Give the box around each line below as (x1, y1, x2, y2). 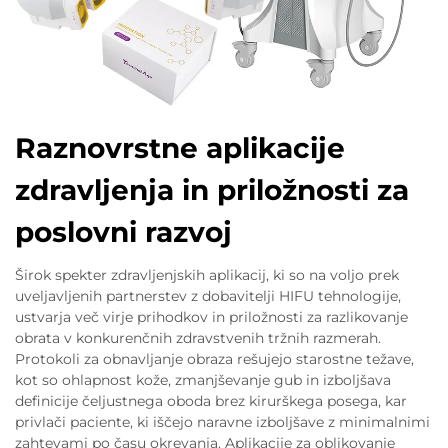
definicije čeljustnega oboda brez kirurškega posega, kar (15, 391, 407, 410)
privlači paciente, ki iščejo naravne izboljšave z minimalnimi (15, 412, 430, 431)
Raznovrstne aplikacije (15, 130, 345, 165)
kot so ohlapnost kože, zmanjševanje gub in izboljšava (15, 370, 391, 389)
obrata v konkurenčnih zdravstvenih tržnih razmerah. (15, 328, 381, 347)
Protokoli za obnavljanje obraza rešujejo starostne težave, (15, 349, 414, 368)
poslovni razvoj (15, 214, 232, 249)
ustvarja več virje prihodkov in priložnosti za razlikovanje (15, 307, 408, 326)
